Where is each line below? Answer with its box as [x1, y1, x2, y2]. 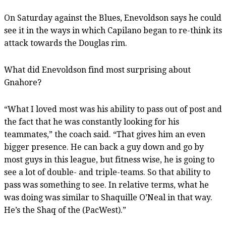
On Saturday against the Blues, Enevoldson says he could [4, 13, 221, 23]
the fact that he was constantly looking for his [4, 117, 179, 127]
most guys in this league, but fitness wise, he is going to [4, 154, 214, 164]
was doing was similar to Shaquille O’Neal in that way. [4, 192, 212, 202]
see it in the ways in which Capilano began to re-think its [4, 25, 222, 35]
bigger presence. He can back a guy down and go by [4, 142, 204, 152]
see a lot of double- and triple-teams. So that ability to [4, 167, 210, 177]
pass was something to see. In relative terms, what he [4, 180, 209, 190]
